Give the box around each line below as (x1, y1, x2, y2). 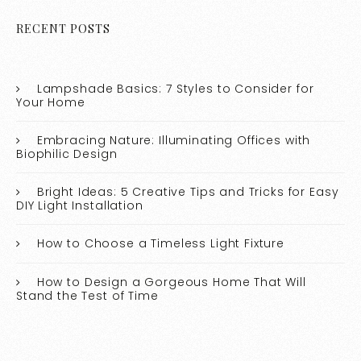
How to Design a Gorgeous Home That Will (36, 273, 306, 290)
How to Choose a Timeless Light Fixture (36, 234, 285, 251)
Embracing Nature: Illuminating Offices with (36, 131, 311, 148)
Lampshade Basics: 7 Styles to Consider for (36, 80, 314, 97)
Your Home (16, 93, 85, 110)
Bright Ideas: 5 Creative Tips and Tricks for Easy (36, 183, 339, 200)
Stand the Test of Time (16, 287, 159, 304)
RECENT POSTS (16, 20, 111, 36)
